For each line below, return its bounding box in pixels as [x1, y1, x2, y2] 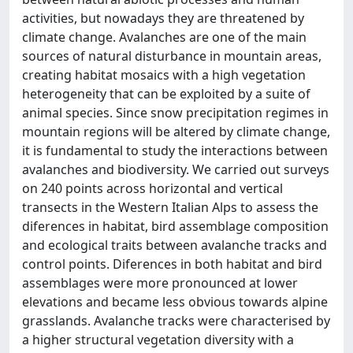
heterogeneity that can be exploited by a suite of [22, 84, 310, 102]
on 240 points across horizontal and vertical [22, 179, 283, 197]
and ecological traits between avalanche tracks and [22, 236, 327, 254]
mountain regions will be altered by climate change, [22, 122, 330, 140]
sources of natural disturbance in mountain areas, [22, 46, 321, 65]
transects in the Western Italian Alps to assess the [22, 198, 318, 216]
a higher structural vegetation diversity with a [22, 330, 294, 348]
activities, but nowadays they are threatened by [22, 9, 304, 27]
